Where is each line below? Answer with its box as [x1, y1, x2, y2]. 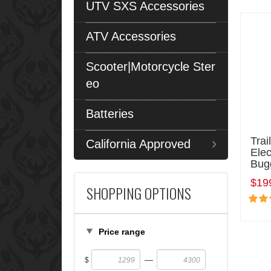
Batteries [86, 106, 134, 120]
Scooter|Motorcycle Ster [86, 59, 215, 73]
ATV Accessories [86, 29, 176, 43]
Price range [99, 226, 145, 237]
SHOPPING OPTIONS [87, 181, 191, 204]
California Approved [86, 137, 191, 151]
